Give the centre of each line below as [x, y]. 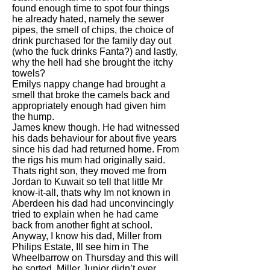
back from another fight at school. [82, 225]
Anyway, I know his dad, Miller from [87, 236]
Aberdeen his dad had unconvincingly [93, 203]
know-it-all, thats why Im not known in [91, 193]
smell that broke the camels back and [91, 95]
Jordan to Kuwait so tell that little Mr [87, 182]
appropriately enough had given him [89, 106]
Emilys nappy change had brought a [89, 84]
